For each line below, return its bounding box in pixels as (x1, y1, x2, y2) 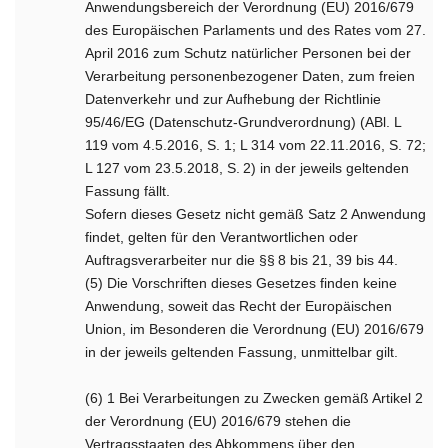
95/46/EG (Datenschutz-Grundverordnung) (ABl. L (85, 114, 402, 130)
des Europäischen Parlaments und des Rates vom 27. (85, 22, 427, 38)
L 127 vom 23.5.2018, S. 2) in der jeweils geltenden (85, 160, 410, 176)
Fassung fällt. (85, 183, 171, 199)
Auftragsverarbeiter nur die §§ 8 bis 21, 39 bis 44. (85, 252, 399, 268)
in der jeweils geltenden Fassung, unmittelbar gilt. (85, 344, 399, 360)
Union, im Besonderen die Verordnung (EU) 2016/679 (85, 321, 425, 337)
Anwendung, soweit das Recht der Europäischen (85, 298, 393, 314)
